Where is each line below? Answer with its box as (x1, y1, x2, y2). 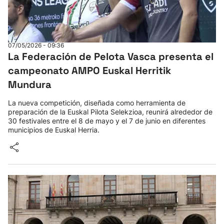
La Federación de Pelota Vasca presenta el (8, 50, 213, 63)
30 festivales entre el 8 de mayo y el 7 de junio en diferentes (8, 116, 205, 125)
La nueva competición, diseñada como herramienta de (8, 98, 185, 107)
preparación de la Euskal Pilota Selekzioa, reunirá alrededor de (8, 107, 212, 116)
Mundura (8, 78, 51, 91)
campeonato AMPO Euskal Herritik (8, 64, 171, 77)
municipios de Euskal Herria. (8, 125, 99, 134)
